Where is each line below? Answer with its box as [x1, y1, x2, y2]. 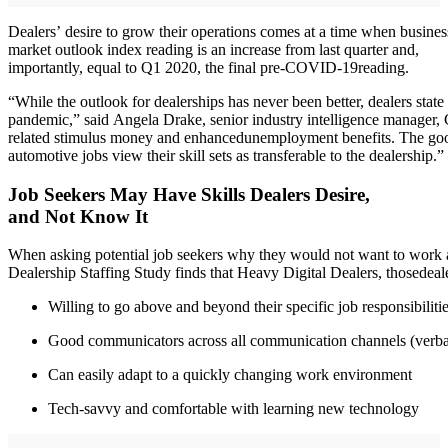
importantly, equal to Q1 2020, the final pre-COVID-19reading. [8, 58, 409, 76]
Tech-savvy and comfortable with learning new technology [48, 400, 419, 418]
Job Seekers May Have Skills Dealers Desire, [8, 183, 370, 205]
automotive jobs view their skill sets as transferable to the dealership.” [8, 146, 444, 164]
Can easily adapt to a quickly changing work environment [48, 366, 412, 384]
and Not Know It [8, 205, 148, 227]
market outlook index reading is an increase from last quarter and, [8, 40, 419, 58]
